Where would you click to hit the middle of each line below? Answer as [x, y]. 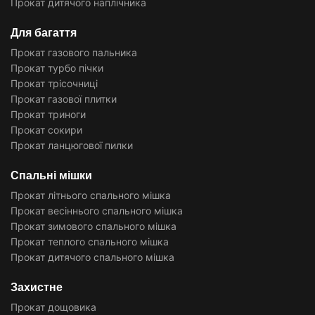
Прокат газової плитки [64, 98]
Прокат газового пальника [74, 52]
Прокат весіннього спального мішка [97, 210]
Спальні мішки [51, 175]
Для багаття [44, 32]
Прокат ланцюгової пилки [72, 145]
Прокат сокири [46, 129]
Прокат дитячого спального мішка [92, 257]
